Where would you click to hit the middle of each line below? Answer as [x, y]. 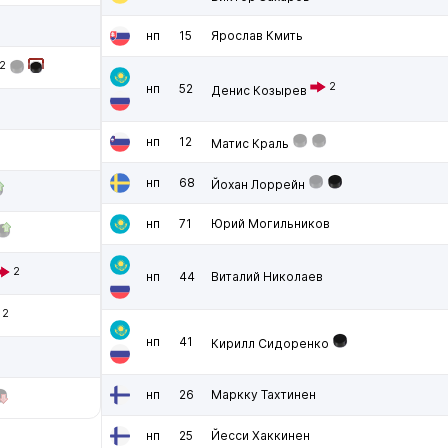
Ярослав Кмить [257, 35]
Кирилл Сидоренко [270, 343]
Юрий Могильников [270, 223]
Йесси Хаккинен [260, 435]
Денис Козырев [259, 90]
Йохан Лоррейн [258, 184]
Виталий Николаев [267, 276]
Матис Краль [250, 143]
